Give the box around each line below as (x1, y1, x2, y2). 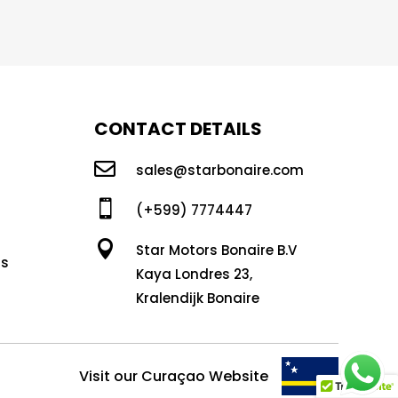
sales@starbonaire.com (135, 160, 304, 179)
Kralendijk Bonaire (135, 288, 259, 307)
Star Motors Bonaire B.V (135, 240, 297, 259)
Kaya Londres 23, (135, 264, 252, 283)
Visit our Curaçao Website (78, 365, 268, 386)
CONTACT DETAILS (93, 116, 262, 142)
